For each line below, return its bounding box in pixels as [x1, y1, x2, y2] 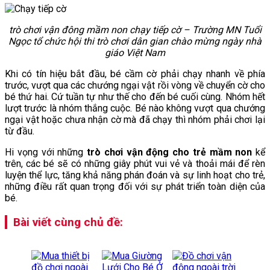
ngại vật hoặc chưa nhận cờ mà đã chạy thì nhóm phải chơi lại [5, 114, 265, 126]
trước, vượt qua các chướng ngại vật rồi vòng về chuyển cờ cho [5, 80, 265, 92]
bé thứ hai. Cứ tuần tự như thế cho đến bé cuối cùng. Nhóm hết [5, 91, 265, 103]
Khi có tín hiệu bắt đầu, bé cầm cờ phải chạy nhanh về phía [5, 68, 265, 80]
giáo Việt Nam [105, 47, 165, 59]
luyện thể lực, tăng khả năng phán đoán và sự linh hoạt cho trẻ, [5, 169, 265, 181]
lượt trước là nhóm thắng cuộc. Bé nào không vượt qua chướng [5, 102, 265, 115]
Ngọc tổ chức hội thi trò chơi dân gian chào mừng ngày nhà [8, 36, 262, 48]
